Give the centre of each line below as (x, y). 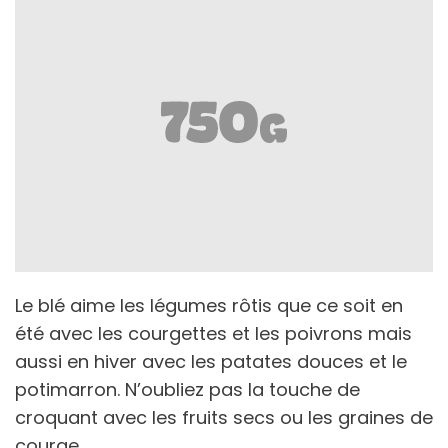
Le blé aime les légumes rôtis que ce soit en (209, 305)
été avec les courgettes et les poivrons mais (213, 333)
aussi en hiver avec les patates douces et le (211, 361)
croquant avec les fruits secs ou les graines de (224, 417)
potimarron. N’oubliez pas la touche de (187, 389)
